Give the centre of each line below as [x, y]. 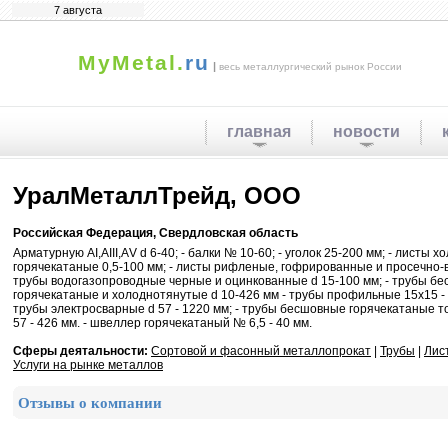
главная [259, 131]
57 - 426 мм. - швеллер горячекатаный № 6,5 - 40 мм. [162, 323]
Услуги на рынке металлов [88, 365]
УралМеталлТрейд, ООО [157, 195]
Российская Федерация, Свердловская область [155, 233]
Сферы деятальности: [80, 351]
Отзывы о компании [90, 403]
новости [366, 131]
